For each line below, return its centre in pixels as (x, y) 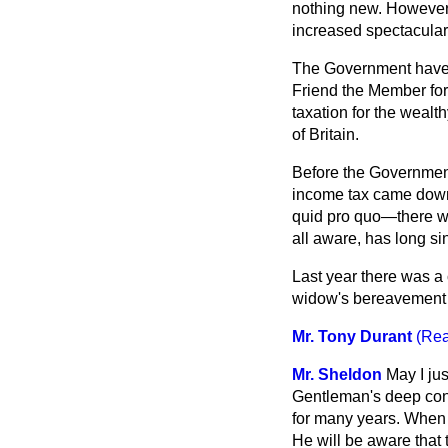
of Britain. (325, 134)
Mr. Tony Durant (352, 336)
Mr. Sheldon (337, 374)
